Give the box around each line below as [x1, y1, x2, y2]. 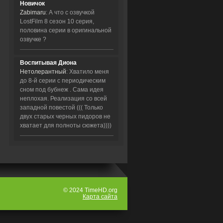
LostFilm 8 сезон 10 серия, [20, 18, 94, 25]
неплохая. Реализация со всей [20, 95, 107, 102]
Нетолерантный [20, 68, 66, 75]
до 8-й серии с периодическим [20, 77, 106, 84]
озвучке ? [20, 36, 46, 43]
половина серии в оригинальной [20, 27, 111, 34]
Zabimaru [20, 9, 46, 16]
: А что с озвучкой [46, 9, 95, 16]
